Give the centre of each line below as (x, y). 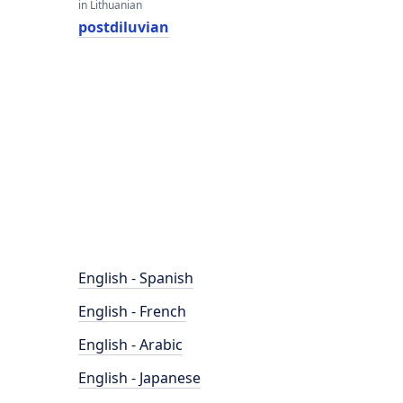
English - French (132, 311)
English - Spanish (136, 278)
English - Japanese (139, 378)
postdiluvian (124, 27)
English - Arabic (130, 345)
